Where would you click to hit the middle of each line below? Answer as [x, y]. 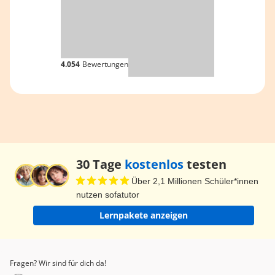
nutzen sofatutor [108, 195]
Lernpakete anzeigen [144, 215]
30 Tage [100, 165]
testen [205, 165]
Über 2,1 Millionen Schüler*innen [195, 181]
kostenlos [154, 165]
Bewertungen [105, 64]
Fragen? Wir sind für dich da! [58, 263]
